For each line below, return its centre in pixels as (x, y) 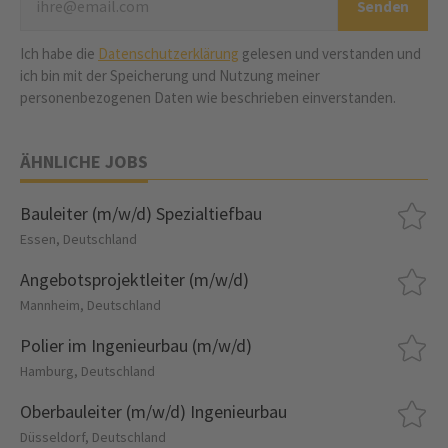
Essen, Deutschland (78, 239)
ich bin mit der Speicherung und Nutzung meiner (170, 75)
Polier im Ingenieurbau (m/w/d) (136, 345)
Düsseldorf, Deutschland (93, 437)
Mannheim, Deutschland (90, 305)
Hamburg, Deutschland (87, 371)
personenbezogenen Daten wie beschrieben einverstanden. (208, 97)
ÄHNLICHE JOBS (84, 161)
